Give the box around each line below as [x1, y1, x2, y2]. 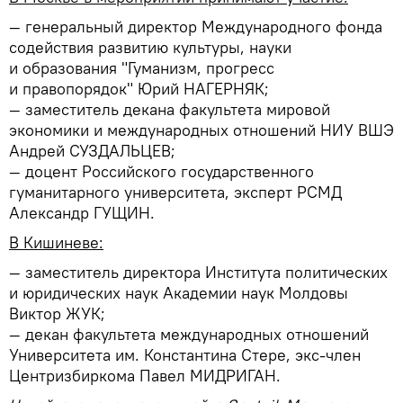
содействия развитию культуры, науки [9, 37, 291, 58]
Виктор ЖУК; [9, 303, 105, 324]
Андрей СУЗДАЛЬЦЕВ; [9, 140, 175, 161]
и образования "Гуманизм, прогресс [9, 58, 274, 78]
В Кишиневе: [9, 232, 103, 253]
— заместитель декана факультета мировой [9, 99, 330, 120]
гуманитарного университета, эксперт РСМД [9, 182, 342, 202]
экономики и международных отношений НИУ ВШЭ [9, 120, 394, 140]
